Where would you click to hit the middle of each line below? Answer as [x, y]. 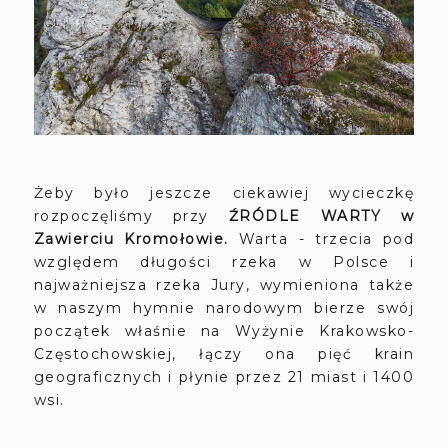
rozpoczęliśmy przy [131, 215]
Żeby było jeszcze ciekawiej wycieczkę [224, 192]
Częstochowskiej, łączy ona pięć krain [224, 353]
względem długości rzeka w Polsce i [224, 261]
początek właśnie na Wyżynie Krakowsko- [224, 330]
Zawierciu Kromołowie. [136, 238]
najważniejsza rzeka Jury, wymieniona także [224, 284]
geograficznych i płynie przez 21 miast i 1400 [224, 376]
